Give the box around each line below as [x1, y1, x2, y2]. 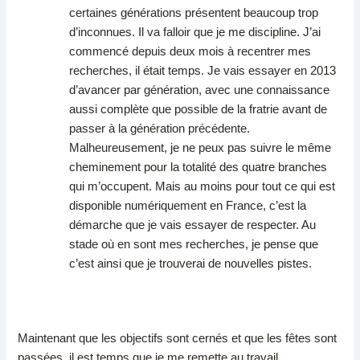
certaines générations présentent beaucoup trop [69, 6, 319, 19]
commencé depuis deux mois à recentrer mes [69, 44, 312, 58]
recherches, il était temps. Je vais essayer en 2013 [69, 63, 337, 77]
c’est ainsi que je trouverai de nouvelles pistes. [69, 256, 313, 270]
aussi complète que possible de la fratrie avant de [69, 102, 328, 116]
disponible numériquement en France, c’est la [69, 198, 307, 212]
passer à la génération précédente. [69, 121, 251, 135]
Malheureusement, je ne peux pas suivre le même [69, 141, 332, 154]
